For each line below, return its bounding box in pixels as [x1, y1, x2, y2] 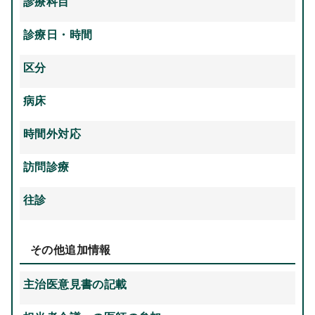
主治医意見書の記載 [22, 276, 127, 292]
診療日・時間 [22, 26, 93, 42]
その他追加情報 [30, 241, 111, 257]
